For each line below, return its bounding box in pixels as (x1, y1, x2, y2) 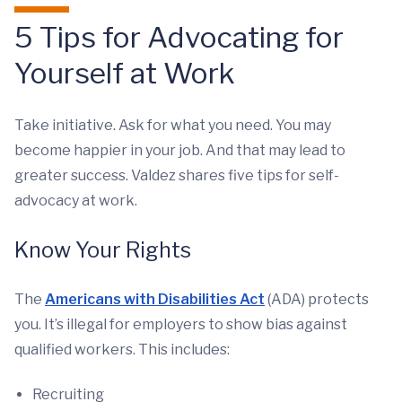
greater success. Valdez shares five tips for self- (14, 167, 339, 185)
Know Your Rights (14, 237, 191, 264)
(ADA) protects (265, 291, 369, 309)
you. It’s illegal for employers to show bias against (14, 316, 347, 334)
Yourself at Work (14, 56, 235, 92)
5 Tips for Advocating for (14, 20, 344, 56)
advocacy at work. (14, 192, 137, 210)
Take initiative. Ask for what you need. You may (14, 117, 331, 135)
